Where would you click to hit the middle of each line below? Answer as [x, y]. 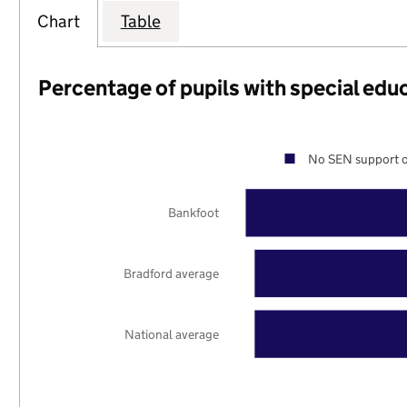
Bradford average [172, 273]
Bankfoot [194, 213]
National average [172, 334]
